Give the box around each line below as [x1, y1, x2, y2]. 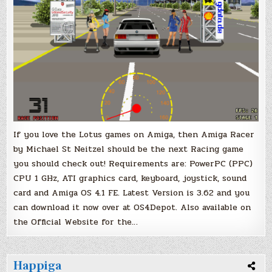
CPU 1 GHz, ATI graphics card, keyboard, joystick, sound [13, 171, 247, 185]
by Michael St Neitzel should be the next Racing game [13, 142, 244, 155]
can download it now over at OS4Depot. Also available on [13, 200, 251, 214]
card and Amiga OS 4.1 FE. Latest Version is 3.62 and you [13, 186, 250, 199]
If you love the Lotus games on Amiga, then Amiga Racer [13, 127, 255, 141]
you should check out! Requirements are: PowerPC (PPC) [13, 157, 253, 170]
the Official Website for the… [13, 215, 138, 228]
